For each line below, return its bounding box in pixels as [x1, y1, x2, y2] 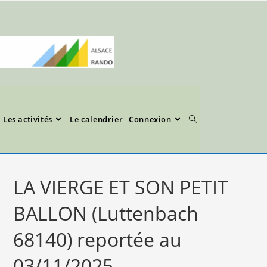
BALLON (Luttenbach [13, 200, 199, 226]
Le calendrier [70, 114, 123, 125]
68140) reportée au [13, 226, 182, 252]
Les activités [3, 114, 52, 125]
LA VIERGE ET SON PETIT [13, 174, 229, 200]
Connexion [129, 114, 172, 125]
